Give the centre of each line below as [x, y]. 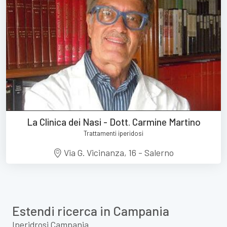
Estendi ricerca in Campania [91, 211]
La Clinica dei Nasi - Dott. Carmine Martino [113, 122]
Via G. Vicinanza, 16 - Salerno [118, 152]
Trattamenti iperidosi [113, 133]
